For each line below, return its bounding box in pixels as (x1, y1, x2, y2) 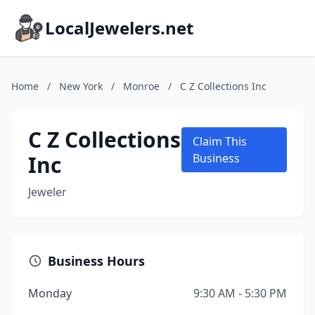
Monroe (123, 79, 160, 93)
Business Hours (48, 252, 145, 269)
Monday (28, 285, 72, 301)
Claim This (192, 134, 247, 149)
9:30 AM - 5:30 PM (193, 285, 287, 301)
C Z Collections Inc (180, 79, 266, 93)
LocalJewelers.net (45, 16, 193, 39)
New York (59, 79, 103, 93)
